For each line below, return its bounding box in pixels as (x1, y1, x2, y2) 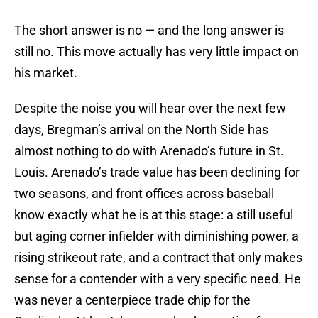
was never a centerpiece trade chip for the (14, 292, 251, 308)
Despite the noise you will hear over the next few (14, 101, 286, 116)
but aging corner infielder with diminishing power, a (14, 229, 299, 244)
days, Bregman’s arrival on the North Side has (14, 122, 268, 138)
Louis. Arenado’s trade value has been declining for (14, 165, 300, 180)
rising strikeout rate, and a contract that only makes (14, 250, 302, 265)
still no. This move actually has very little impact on (14, 44, 299, 60)
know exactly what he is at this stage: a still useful (14, 207, 293, 223)
